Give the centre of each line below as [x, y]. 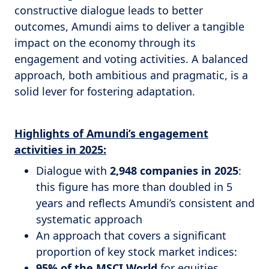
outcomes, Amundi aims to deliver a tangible [129, 26]
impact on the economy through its [105, 43]
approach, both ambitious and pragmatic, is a [131, 75]
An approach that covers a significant [131, 235]
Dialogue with [73, 171]
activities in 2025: [60, 150]
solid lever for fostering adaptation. [105, 91]
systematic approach [89, 219]
